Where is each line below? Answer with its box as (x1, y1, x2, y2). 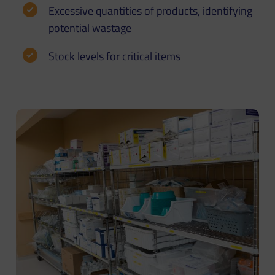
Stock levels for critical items (48, 47, 181, 64)
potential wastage (48, 19, 132, 36)
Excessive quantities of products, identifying (48, 2, 253, 19)
